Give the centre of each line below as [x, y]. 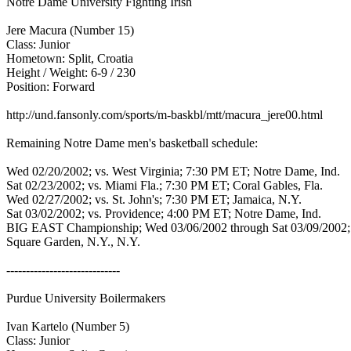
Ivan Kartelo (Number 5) [69, 326]
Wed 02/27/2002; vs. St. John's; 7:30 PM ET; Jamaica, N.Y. [156, 199]
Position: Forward [52, 87]
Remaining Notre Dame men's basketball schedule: [134, 143]
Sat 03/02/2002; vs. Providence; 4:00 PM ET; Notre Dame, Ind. [165, 213]
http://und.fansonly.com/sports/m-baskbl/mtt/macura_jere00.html [166, 115]
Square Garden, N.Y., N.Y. [75, 242]
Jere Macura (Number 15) [72, 30]
